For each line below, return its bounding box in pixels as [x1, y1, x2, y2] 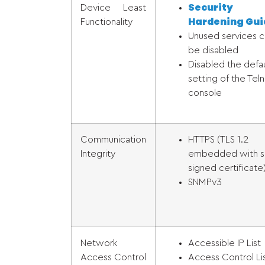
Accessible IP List [188, 238, 261, 248]
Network [80, 238, 117, 248]
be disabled [188, 46, 238, 55]
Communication [80, 135, 146, 144]
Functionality [80, 17, 132, 27]
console [188, 88, 222, 98]
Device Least [80, 3, 146, 12]
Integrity [80, 149, 115, 159]
